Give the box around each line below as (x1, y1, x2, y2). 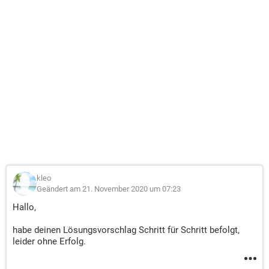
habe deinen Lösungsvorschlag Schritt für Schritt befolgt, (13, 225, 240, 235)
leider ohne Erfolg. (13, 236, 86, 247)
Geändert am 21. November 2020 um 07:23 (37, 184, 181, 193)
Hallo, (13, 202, 36, 213)
